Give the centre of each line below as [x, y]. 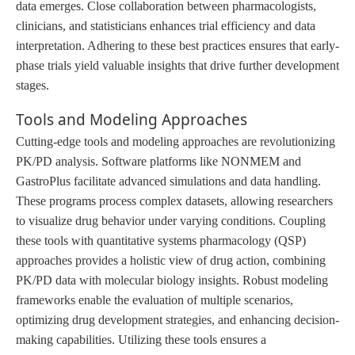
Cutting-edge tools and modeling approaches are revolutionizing [176, 141]
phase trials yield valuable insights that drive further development [177, 65]
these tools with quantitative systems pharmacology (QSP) [161, 240]
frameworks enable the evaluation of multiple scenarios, [155, 300]
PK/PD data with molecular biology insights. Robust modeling [172, 280]
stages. [32, 85]
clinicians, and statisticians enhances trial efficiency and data [166, 25]
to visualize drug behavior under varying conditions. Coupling [171, 220]
